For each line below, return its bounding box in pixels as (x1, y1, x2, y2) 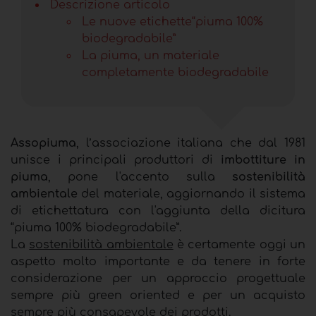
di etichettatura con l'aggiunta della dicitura (11, 204, 305, 217)
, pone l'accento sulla (48, 170, 232, 183)
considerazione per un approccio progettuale (11, 272, 305, 285)
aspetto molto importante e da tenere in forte (11, 255, 305, 268)
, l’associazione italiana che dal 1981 (76, 136, 305, 150)
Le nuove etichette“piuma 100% (82, 15, 263, 28)
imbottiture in (221, 153, 305, 166)
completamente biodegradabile (82, 66, 269, 79)
